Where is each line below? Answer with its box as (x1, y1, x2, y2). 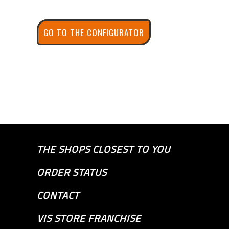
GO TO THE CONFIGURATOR (43, 26, 144, 39)
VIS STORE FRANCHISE (37, 210, 141, 225)
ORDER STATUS (37, 164, 107, 179)
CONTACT (37, 187, 79, 202)
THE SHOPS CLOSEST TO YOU (37, 141, 170, 156)
